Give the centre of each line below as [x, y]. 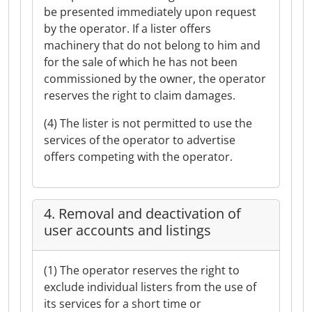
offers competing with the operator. [138, 157]
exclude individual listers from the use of [150, 287]
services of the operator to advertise [140, 140]
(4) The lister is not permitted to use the [148, 123]
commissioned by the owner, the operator [155, 79]
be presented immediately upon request [150, 12]
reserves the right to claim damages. [140, 95]
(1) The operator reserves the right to [142, 270]
